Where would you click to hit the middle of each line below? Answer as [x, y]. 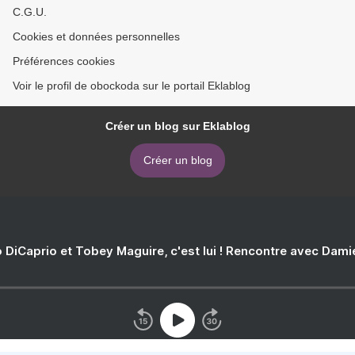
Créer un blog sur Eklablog [177, 126]
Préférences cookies [64, 61]
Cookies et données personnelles [96, 36]
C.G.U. [30, 11]
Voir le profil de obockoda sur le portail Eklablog [132, 85]
